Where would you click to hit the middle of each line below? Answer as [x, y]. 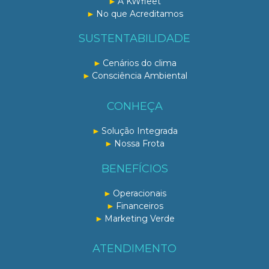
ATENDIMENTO [134, 249]
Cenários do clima [139, 63]
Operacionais [139, 193]
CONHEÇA [134, 106]
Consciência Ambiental [139, 76]
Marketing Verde [139, 218]
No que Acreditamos [139, 14]
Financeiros [139, 206]
